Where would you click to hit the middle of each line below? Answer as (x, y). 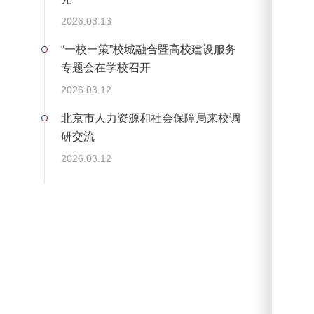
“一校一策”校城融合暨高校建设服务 (148, 50)
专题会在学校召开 (105, 68)
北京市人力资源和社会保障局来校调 (150, 118)
